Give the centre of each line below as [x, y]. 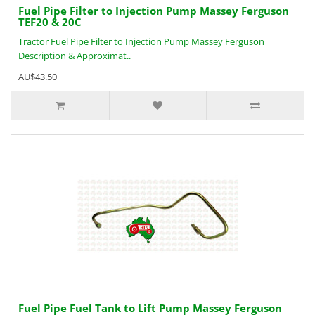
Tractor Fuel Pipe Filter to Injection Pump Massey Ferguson [143, 41]
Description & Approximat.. [75, 56]
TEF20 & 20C [50, 22]
